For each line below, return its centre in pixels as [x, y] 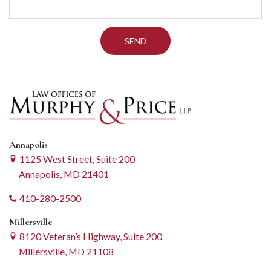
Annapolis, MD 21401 [63, 174]
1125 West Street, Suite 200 [77, 158]
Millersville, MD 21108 [65, 251]
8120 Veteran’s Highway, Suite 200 [90, 236]
